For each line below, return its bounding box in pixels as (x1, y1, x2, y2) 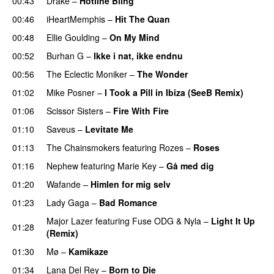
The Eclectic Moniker (46, 67, 127, 80)
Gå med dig (166, 159, 214, 172)
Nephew (46, 159, 78, 172)
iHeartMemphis (46, 12, 105, 25)
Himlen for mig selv (91, 177, 171, 190)
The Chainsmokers (46, 141, 120, 154)
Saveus (46, 122, 75, 135)
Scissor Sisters (46, 104, 103, 117)
